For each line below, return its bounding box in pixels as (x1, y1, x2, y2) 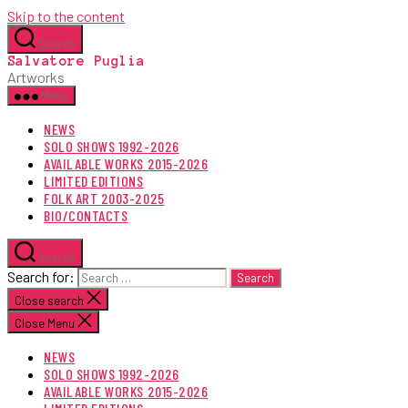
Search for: (7, 268, 77, 285)
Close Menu (15, 316, 75, 331)
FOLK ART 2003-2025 (44, 189, 165, 207)
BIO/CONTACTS (44, 207, 128, 224)
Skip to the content (7, 7, 125, 25)
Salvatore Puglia (7, 54, 146, 68)
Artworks (7, 68, 65, 86)
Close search (15, 293, 87, 308)
